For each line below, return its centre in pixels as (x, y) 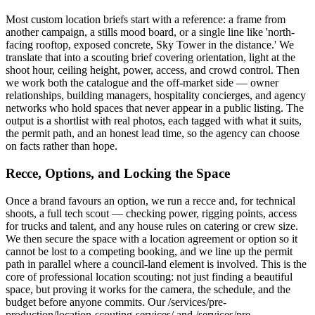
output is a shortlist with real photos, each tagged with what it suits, (154, 121)
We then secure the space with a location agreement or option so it (152, 238)
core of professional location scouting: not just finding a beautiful (149, 276)
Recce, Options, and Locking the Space (118, 173)
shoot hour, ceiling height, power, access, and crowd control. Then (153, 70)
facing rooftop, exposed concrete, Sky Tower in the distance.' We (150, 45)
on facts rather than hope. (62, 146)
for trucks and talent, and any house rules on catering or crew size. (152, 226)
